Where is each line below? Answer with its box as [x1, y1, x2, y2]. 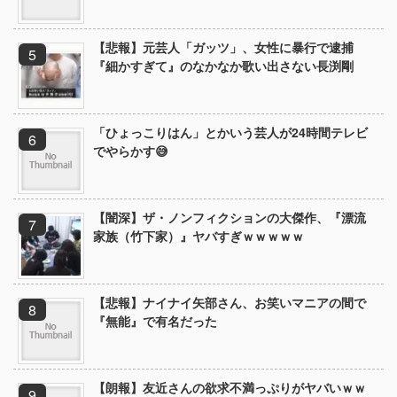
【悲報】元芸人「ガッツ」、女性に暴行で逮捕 [93, 38, 366, 56]
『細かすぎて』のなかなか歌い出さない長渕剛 [93, 57, 354, 74]
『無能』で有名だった [93, 312, 217, 330]
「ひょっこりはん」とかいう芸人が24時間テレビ [93, 123, 368, 141]
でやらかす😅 [93, 142, 168, 160]
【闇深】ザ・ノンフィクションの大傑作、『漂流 [93, 208, 366, 226]
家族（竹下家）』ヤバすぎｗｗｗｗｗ [93, 227, 304, 245]
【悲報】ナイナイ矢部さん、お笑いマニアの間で [93, 293, 366, 311]
